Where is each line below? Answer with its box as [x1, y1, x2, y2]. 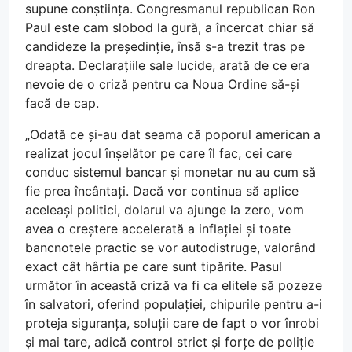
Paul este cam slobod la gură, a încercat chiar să [25, 20, 314, 36]
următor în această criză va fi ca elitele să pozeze [25, 277, 322, 294]
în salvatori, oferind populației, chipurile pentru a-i [25, 296, 322, 313]
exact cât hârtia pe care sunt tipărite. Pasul [25, 258, 282, 275]
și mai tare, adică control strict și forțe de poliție [25, 334, 314, 350]
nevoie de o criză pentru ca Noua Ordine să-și [25, 76, 299, 93]
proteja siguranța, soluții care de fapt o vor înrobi [25, 315, 319, 332]
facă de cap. [25, 95, 99, 112]
